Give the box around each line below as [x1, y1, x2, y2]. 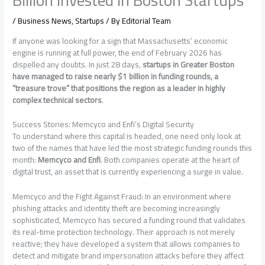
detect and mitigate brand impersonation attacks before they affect [12, 248, 244, 264]
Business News [18, 12, 72, 28]
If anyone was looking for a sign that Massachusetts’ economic [12, 33, 228, 49]
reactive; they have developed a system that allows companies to [12, 236, 241, 252]
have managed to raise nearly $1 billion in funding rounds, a [12, 68, 219, 84]
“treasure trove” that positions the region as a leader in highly [12, 80, 226, 96]
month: [12, 152, 38, 168]
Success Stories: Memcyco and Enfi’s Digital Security [12, 117, 195, 132]
